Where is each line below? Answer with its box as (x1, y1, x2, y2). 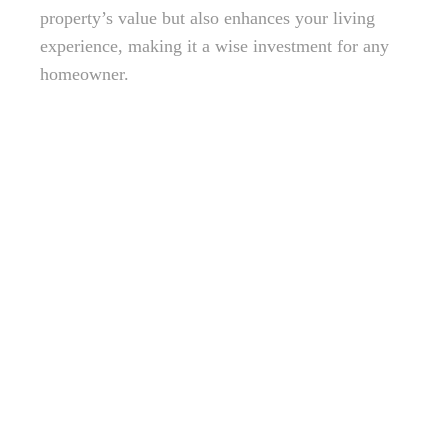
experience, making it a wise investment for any (40, 36, 389, 56)
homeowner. (40, 64, 129, 84)
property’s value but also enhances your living (40, 8, 375, 28)
